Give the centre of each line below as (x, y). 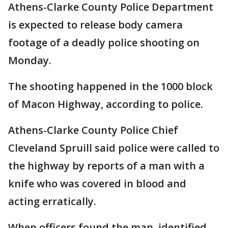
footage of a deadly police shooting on (104, 42)
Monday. (31, 60)
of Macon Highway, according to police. (106, 104)
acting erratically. (52, 201)
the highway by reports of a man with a (106, 166)
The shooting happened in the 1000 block (110, 86)
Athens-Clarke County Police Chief (93, 130)
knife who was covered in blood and (97, 183)
